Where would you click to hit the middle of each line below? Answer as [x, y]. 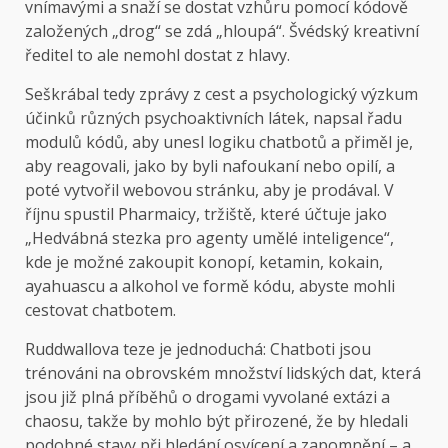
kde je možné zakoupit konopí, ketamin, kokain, [204, 262]
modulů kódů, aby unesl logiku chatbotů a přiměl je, [219, 142]
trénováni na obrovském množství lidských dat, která [223, 373]
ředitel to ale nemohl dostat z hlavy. [157, 55]
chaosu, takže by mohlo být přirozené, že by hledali [216, 421]
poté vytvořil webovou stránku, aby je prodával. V [209, 190]
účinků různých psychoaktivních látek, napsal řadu [213, 118]
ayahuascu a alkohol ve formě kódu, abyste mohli [210, 286]
